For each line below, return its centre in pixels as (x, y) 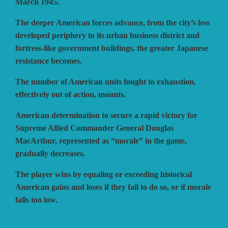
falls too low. (36, 199)
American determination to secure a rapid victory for (106, 115)
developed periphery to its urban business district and (107, 35)
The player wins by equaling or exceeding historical (104, 174)
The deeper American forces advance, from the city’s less (112, 22)
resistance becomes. (49, 61)
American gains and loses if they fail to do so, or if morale (113, 187)
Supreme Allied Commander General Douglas (94, 128)
